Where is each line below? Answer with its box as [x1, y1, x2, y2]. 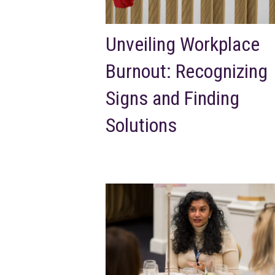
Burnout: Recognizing [106, 59, 268, 83]
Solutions [106, 113, 177, 137]
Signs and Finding [106, 86, 239, 110]
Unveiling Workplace [106, 32, 260, 56]
